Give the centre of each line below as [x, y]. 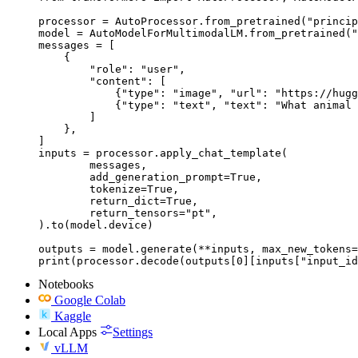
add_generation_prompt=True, [64, 177]
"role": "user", [112, 69]
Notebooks [66, 284]
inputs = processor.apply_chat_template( [163, 153]
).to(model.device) [96, 225]
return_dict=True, [64, 201]
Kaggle [73, 316]
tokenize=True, [64, 189]
